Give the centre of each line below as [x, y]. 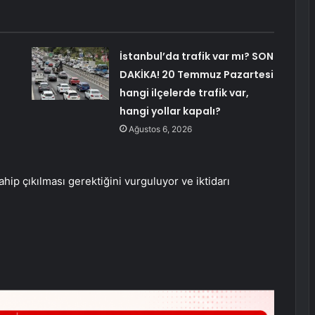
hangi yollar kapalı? [170, 111]
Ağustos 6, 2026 [160, 129]
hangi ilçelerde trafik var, [184, 93]
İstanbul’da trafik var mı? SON [196, 57]
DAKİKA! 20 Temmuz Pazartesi [196, 75]
